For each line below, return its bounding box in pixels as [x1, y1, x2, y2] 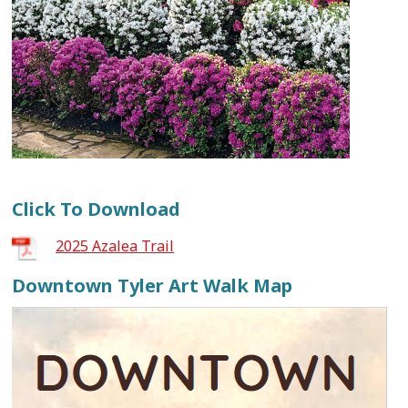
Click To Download [12, 197, 181, 222]
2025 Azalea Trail [56, 236, 175, 257]
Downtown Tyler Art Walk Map [12, 273, 293, 299]
